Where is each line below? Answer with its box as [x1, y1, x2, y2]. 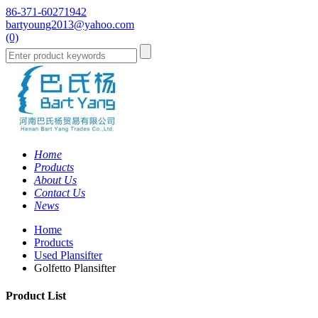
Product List [6, 290, 66, 302]
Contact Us [34, 187, 85, 199]
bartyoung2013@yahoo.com [6, 18, 134, 31]
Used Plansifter [34, 249, 102, 261]
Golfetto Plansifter [34, 262, 116, 274]
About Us [34, 174, 77, 186]
